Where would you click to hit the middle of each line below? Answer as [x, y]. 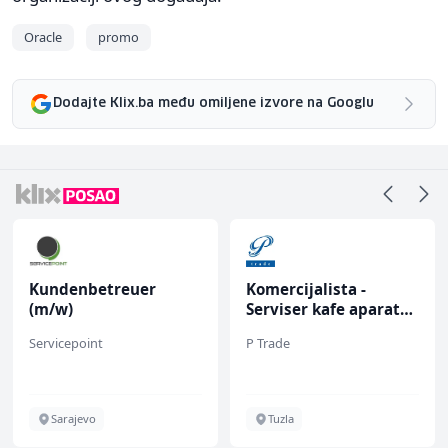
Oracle [43, 36]
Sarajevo [73, 418]
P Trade [268, 342]
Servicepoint [66, 342]
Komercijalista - [306, 288]
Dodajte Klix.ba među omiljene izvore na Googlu [213, 104]
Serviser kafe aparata [327, 308]
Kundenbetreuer [92, 288]
